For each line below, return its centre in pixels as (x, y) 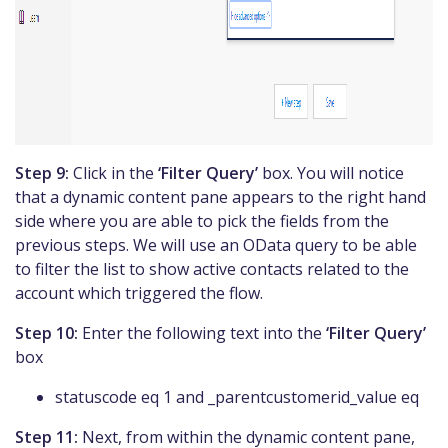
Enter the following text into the (202, 332)
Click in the (113, 172)
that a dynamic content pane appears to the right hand (220, 196)
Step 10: (46, 332)
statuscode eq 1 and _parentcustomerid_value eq (237, 396)
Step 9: (42, 172)
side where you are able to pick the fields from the (202, 220)
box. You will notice (331, 172)
